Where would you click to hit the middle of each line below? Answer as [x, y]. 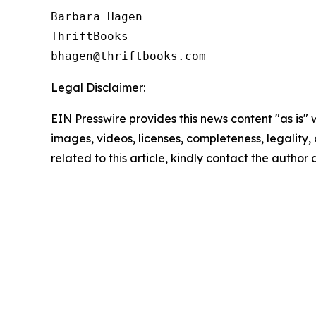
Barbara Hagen [97, 16]
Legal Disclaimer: [98, 87]
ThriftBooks [90, 36]
